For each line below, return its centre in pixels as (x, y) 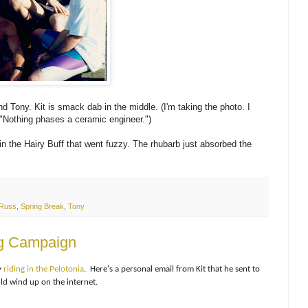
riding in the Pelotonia (44, 269)
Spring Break (42, 206)
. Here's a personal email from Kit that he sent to (172, 269)
